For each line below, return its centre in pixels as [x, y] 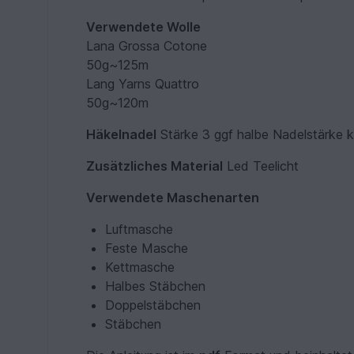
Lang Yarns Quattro [143, 83]
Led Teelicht [261, 166]
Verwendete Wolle [144, 26]
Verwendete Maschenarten [173, 197]
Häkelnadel [122, 134]
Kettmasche [140, 267]
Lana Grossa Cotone [147, 45]
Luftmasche [139, 229]
